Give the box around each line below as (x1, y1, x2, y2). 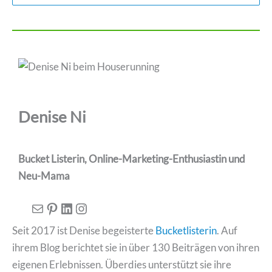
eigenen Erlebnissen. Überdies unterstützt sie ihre (12, 257, 231, 271)
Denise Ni (18, 107, 86, 127)
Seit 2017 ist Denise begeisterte (12, 223, 155, 237)
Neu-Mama (18, 169, 70, 182)
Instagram (73, 199, 137, 216)
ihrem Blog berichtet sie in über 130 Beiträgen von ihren (12, 240, 259, 254)
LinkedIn (59, 199, 113, 216)
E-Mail (30, 199, 58, 216)
